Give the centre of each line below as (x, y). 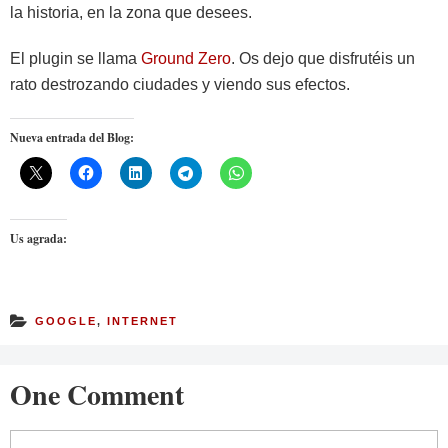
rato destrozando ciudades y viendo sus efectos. (180, 84)
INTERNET (142, 321)
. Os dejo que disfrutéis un (323, 58)
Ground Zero (186, 58)
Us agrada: (38, 238)
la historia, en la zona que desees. (131, 12)
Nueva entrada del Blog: (72, 137)
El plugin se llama (75, 58)
